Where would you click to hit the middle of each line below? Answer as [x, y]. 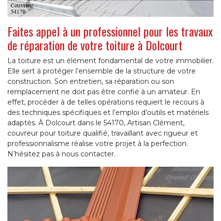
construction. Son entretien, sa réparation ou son [91, 81]
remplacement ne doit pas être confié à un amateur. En [104, 92]
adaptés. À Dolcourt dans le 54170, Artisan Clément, [96, 123]
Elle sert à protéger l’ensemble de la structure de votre [102, 71]
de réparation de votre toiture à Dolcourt [95, 45]
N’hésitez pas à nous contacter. [61, 154]
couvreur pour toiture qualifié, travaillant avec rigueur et [103, 133]
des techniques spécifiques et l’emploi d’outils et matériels [108, 112]
